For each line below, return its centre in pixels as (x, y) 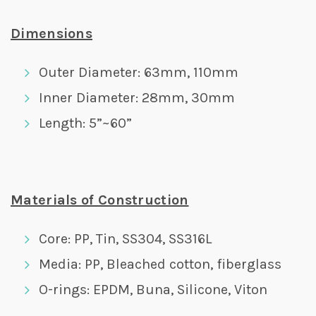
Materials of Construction (100, 200)
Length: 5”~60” (85, 123)
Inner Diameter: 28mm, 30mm (137, 98)
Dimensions (51, 34)
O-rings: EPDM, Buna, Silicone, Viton (153, 290)
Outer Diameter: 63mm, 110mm (139, 72)
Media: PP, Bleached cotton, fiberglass (160, 264)
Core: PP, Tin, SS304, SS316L (125, 239)
